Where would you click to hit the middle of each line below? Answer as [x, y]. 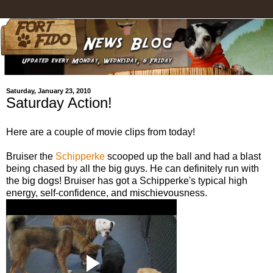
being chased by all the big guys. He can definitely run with [133, 169]
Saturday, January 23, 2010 [48, 91]
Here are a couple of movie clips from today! [101, 132]
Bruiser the [31, 157]
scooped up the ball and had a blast [183, 157]
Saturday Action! [59, 103]
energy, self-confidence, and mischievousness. [107, 193]
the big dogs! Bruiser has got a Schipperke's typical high [127, 181]
